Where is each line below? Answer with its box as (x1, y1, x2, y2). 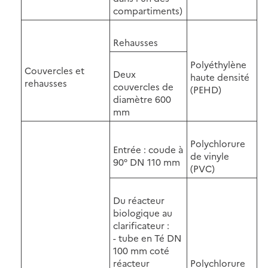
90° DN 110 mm (113, 155, 180, 168)
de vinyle (190, 149, 229, 162)
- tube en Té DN (113, 231, 182, 244)
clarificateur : (113, 218, 169, 232)
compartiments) (113, 4, 182, 17)
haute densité (190, 70, 249, 83)
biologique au (113, 206, 172, 219)
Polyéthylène (190, 57, 246, 71)
